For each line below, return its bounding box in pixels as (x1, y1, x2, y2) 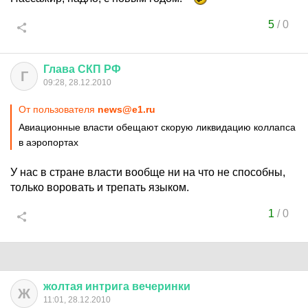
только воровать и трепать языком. (10, 181, 189, 193)
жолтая (43, 280, 82, 292)
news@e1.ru (98, 104, 155, 115)
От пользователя (19, 104, 98, 115)
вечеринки (132, 280, 190, 292)
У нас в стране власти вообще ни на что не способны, (10, 166, 285, 178)
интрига (85, 280, 129, 292)
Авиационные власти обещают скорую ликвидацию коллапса (19, 122, 296, 133)
